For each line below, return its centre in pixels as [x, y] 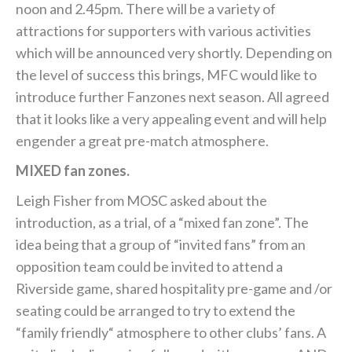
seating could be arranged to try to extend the [156, 311]
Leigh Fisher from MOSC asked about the [141, 201]
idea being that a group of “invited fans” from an [161, 245]
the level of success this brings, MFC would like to [166, 75]
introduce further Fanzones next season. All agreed [172, 97]
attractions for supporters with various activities [163, 31]
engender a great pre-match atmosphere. [142, 141]
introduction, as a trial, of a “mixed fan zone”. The [162, 223]
